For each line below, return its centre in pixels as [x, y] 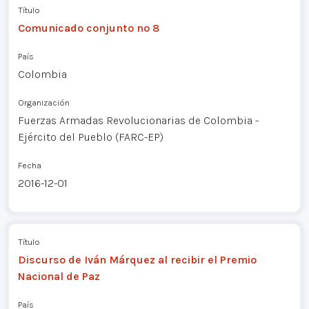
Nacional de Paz [59, 276]
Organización [43, 103]
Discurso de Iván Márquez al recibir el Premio [137, 259]
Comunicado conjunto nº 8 [89, 28]
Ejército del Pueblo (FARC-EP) [90, 137]
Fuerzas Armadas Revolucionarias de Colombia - [138, 121]
